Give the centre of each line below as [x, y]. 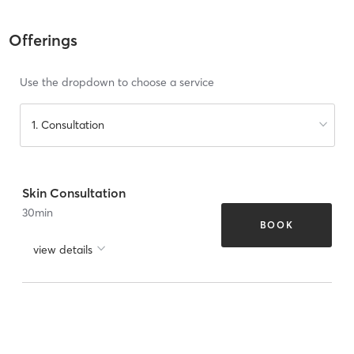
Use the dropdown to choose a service [117, 83]
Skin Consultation [74, 192]
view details [63, 249]
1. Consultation [68, 125]
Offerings [43, 40]
